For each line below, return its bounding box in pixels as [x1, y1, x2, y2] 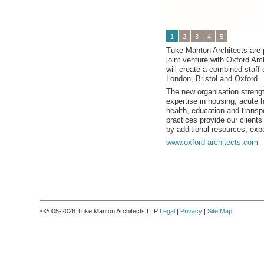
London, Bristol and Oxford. [166, 74, 260, 83]
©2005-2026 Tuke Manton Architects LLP [40, 207, 160, 214]
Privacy [180, 207, 202, 214]
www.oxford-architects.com [166, 138, 258, 147]
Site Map [207, 207, 232, 214]
